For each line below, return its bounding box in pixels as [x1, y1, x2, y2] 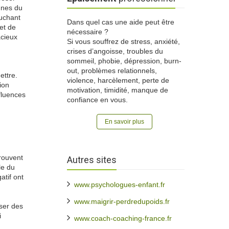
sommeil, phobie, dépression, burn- [67, 57, 181, 65]
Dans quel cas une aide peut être [67, 18, 174, 26]
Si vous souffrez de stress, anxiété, [67, 37, 180, 45]
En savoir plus [105, 118, 144, 125]
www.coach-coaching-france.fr [74, 214, 172, 222]
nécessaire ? [67, 28, 108, 36]
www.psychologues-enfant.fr [74, 180, 165, 189]
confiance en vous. [67, 96, 128, 104]
